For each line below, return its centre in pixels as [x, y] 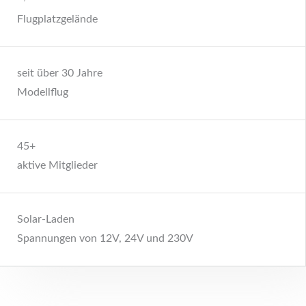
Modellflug [43, 92]
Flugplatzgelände [57, 19]
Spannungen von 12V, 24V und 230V [105, 238]
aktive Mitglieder [57, 165]
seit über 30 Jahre [60, 73]
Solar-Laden [46, 219]
